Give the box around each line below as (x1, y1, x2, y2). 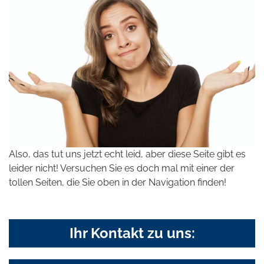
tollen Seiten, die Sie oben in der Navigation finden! (9, 176, 226, 188)
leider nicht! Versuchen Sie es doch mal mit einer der (9, 162, 235, 174)
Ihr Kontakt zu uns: (69, 224, 195, 242)
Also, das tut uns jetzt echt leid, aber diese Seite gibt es (9, 148, 246, 160)
